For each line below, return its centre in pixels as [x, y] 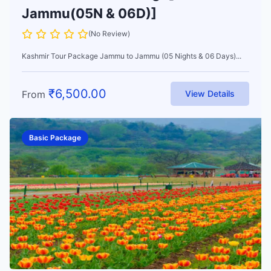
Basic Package [55, 137]
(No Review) [109, 33]
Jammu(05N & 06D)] [89, 13]
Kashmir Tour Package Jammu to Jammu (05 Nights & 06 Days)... [132, 56]
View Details [210, 93]
